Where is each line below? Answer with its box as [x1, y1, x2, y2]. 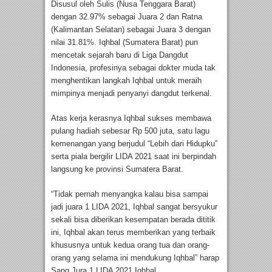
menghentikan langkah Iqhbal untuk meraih [51, 75, 202, 85]
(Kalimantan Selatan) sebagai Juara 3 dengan [51, 24, 211, 34]
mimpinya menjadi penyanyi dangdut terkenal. [51, 88, 212, 98]
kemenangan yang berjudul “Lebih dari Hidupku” [51, 138, 220, 148]
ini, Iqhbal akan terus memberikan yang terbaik [51, 227, 216, 237]
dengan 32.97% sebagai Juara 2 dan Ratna [51, 12, 202, 21]
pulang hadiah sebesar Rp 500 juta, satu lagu [51, 126, 209, 135]
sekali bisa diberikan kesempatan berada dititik [51, 214, 216, 224]
